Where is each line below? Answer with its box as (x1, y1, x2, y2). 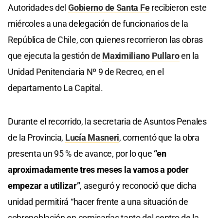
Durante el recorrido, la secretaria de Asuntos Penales (8, 116, 207, 127)
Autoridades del (8, 2, 69, 13)
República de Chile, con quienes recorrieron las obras (8, 35, 203, 45)
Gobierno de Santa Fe (68, 2, 150, 13)
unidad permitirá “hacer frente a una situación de (8, 197, 188, 207)
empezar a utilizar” (8, 181, 80, 191)
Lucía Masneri (65, 132, 120, 143)
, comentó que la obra (119, 132, 200, 143)
